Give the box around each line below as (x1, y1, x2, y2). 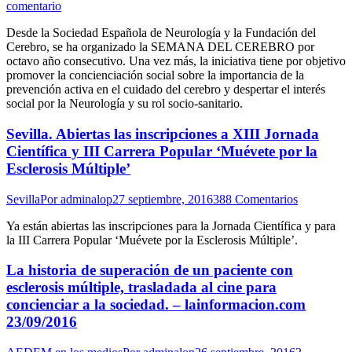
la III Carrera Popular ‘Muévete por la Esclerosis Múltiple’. (6, 233, 301, 247)
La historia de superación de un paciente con (6, 262, 293, 279)
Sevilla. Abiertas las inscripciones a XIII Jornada (6, 126, 319, 143)
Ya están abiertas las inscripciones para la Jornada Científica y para (6, 218, 335, 233)
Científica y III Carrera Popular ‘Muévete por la (6, 143, 317, 160)
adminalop (60, 192, 112, 206)
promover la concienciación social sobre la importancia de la (6, 68, 304, 82)
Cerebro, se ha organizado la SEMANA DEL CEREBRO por (6, 40, 314, 54)
